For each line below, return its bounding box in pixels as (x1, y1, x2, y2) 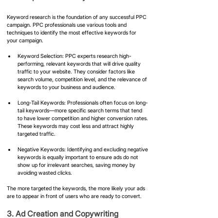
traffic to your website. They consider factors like (18, 68, 136, 75)
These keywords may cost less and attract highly (18, 123, 135, 130)
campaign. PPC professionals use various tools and (7, 21, 128, 29)
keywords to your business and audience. (18, 84, 115, 91)
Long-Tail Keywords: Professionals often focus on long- (18, 99, 148, 107)
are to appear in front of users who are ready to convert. (7, 193, 142, 200)
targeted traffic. (18, 130, 55, 138)
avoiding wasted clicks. (18, 169, 72, 177)
